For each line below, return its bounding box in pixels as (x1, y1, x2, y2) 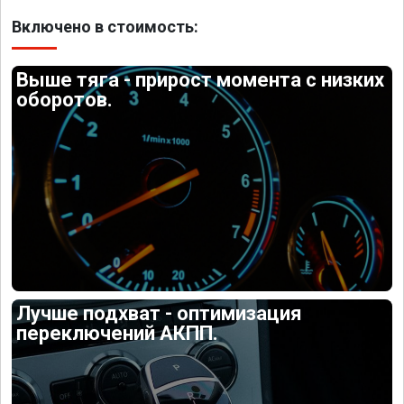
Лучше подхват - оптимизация (16, 301, 303, 325)
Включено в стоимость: (12, 17, 198, 36)
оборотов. (16, 88, 114, 111)
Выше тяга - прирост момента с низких (16, 69, 385, 91)
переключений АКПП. (16, 321, 219, 344)
